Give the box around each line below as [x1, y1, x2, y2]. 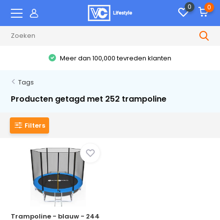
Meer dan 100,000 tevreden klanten [58, 53, 172, 63]
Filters [25, 120, 46, 130]
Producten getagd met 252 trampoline [11, 93, 167, 105]
